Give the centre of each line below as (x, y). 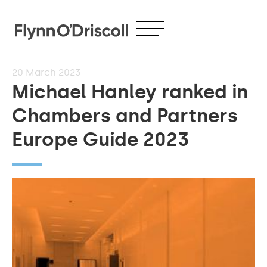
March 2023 (53, 72)
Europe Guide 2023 (100, 139)
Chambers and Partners (125, 116)
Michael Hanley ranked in (130, 92)
